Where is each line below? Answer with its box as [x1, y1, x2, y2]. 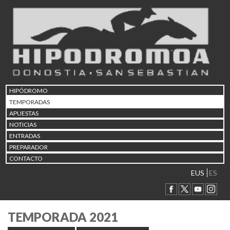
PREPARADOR [9, 143, 48, 151]
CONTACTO [9, 154, 43, 162]
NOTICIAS [9, 120, 36, 128]
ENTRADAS [9, 131, 40, 140]
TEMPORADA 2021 [8, 209, 118, 225]
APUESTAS [9, 109, 39, 117]
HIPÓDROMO [9, 86, 48, 94]
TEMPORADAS [9, 98, 50, 106]
